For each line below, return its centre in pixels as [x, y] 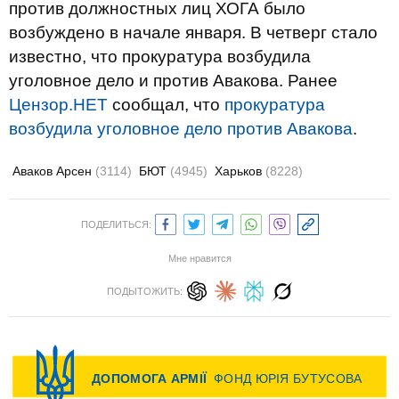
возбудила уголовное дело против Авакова [181, 129]
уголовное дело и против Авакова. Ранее [173, 81]
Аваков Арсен [54, 171]
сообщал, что [166, 105]
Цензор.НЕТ [58, 105]
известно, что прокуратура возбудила [160, 57]
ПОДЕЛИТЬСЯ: [116, 224]
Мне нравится [199, 258]
